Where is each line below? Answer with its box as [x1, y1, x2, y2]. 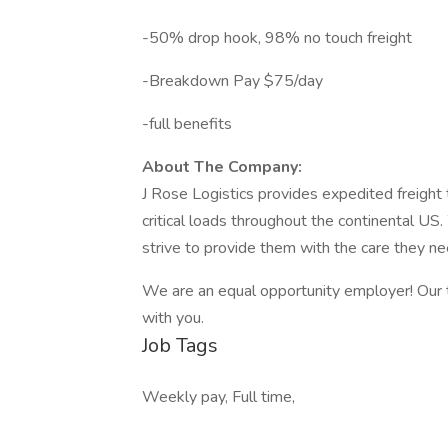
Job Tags [142, 332, 218, 359]
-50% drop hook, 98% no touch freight [142, 27, 412, 49]
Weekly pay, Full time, [142, 386, 295, 408]
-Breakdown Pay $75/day [142, 70, 323, 92]
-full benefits [142, 113, 232, 135]
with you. [142, 307, 204, 329]
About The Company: [142, 156, 302, 178]
